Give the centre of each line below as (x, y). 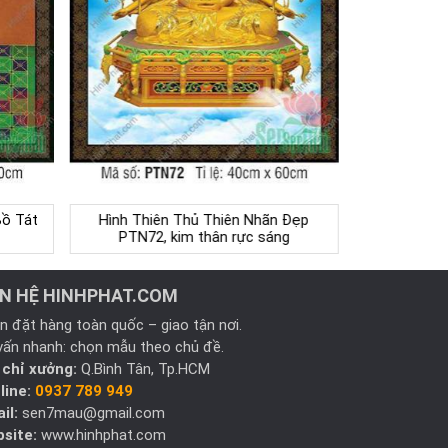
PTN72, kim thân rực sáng (204, 238)
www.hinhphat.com (101, 435)
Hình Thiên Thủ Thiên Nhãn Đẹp (203, 221)
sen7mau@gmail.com (91, 413)
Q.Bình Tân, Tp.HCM (143, 369)
